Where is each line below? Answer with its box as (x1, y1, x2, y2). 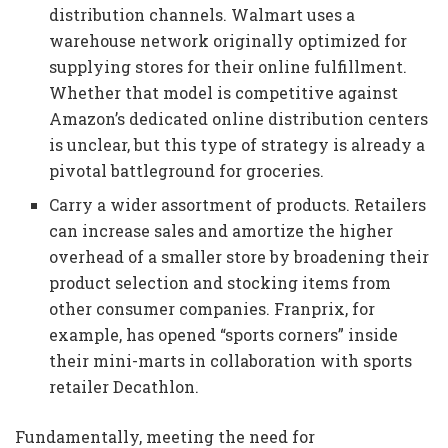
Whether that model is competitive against (49, 82, 399, 104)
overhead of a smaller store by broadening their (49, 246, 430, 268)
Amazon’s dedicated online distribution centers (49, 108, 429, 130)
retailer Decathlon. (49, 376, 200, 398)
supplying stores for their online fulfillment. (49, 56, 408, 78)
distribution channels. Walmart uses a (49, 4, 356, 26)
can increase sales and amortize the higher (49, 220, 394, 242)
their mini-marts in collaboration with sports (49, 350, 413, 372)
